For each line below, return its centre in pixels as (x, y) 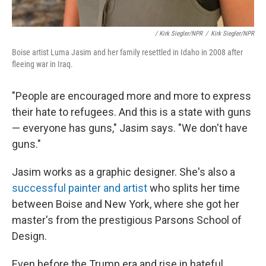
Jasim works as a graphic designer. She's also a (123, 172)
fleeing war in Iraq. (42, 64)
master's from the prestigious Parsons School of (127, 220)
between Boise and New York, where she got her (126, 204)
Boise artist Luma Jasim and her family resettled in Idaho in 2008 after (127, 52)
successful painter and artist (80, 188)
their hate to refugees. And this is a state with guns (132, 112)
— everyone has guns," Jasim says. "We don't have (130, 128)
